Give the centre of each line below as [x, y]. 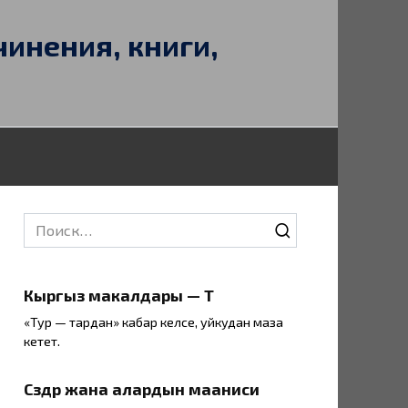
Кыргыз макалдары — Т [119, 295]
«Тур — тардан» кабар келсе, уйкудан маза [153, 322]
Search [46, 222]
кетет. [42, 342]
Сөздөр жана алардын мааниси [142, 389]
